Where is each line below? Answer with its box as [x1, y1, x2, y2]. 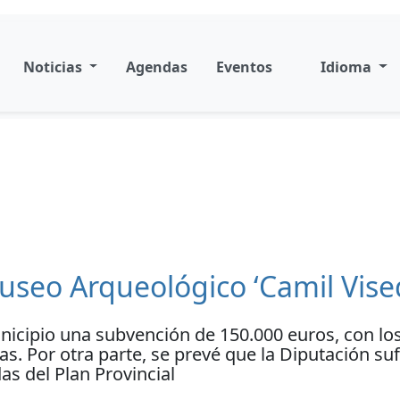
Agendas [126, 56, 188, 77]
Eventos [216, 56, 273, 77]
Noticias [22, 56, 86, 77]
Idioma [321, 56, 376, 77]
